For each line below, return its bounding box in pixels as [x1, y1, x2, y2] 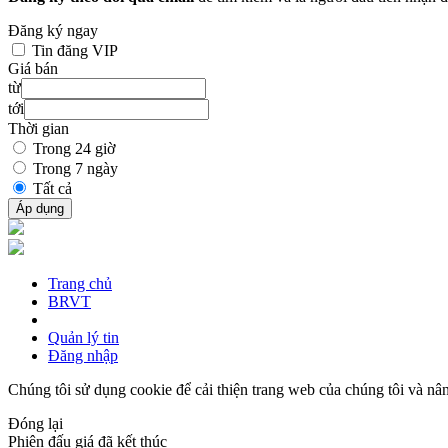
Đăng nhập [48, 346, 118, 364]
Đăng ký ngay [8, 21, 98, 39]
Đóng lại [8, 414, 63, 432]
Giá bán [8, 59, 58, 77]
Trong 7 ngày [33, 159, 118, 177]
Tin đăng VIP [32, 41, 118, 59]
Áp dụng [16, 200, 64, 216]
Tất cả [33, 179, 72, 197]
